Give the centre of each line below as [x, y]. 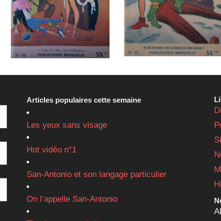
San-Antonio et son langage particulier [96, 174]
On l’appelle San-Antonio [72, 199]
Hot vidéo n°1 [51, 149]
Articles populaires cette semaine [84, 100]
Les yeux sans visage [67, 125]
